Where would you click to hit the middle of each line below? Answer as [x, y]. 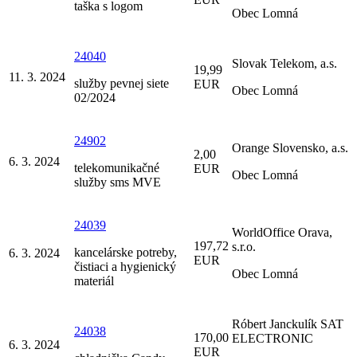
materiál [94, 280]
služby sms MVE [118, 182]
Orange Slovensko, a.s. [290, 147]
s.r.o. [244, 246]
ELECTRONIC [273, 338]
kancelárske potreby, [126, 252]
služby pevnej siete [122, 83]
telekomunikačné [117, 167]
